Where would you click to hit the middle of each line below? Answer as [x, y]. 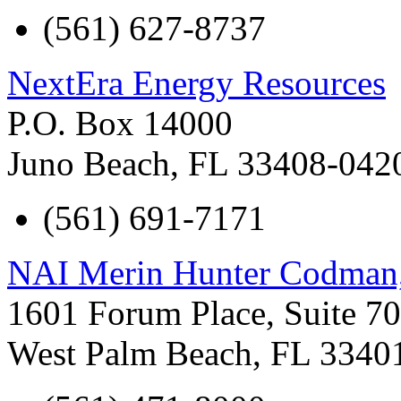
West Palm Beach [130, 353]
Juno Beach [89, 163]
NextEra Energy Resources [196, 82]
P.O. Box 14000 [120, 123]
